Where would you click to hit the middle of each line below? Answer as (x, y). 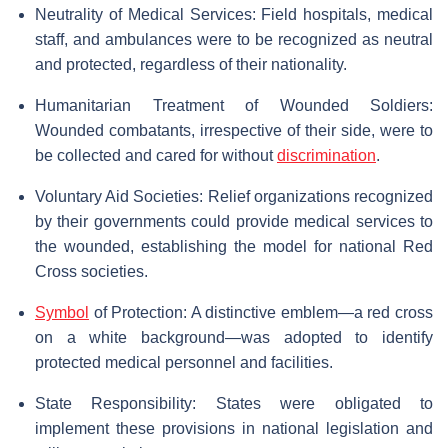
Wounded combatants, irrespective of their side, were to (234, 131)
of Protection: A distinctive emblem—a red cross (261, 313)
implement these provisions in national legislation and (234, 429)
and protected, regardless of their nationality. (191, 65)
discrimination (326, 156)
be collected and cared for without (156, 156)
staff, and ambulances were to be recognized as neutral (234, 40)
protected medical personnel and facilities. (184, 363)
